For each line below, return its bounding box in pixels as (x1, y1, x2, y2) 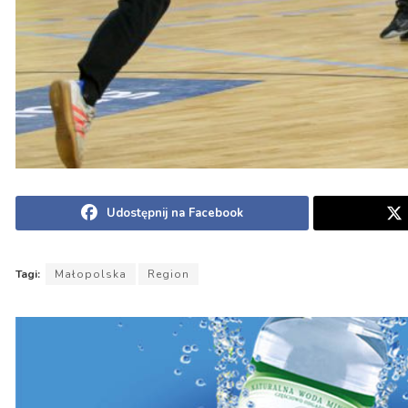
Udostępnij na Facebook (106, 205, 243, 222)
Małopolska (55, 267, 127, 282)
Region (148, 267, 189, 282)
